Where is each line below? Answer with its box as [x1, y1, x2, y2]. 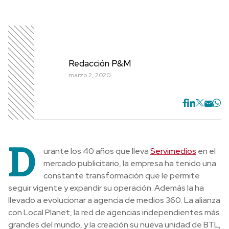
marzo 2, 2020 [68, 71, 110, 79]
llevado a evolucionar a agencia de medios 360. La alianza [8, 195, 220, 205]
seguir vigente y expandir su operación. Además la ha [8, 182, 204, 193]
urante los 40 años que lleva [43, 146, 150, 156]
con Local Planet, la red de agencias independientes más [8, 207, 220, 218]
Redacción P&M [68, 57, 131, 69]
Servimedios [150, 146, 196, 156]
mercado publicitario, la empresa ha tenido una [43, 158, 216, 169]
